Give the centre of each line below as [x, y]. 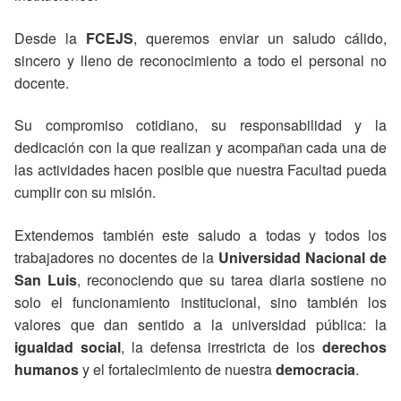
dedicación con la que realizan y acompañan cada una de [200, 148]
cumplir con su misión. [85, 192]
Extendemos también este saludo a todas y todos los [200, 235]
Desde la [51, 38]
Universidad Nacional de [303, 258]
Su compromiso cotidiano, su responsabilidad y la [200, 125]
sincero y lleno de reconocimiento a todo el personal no [200, 60]
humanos [47, 370]
